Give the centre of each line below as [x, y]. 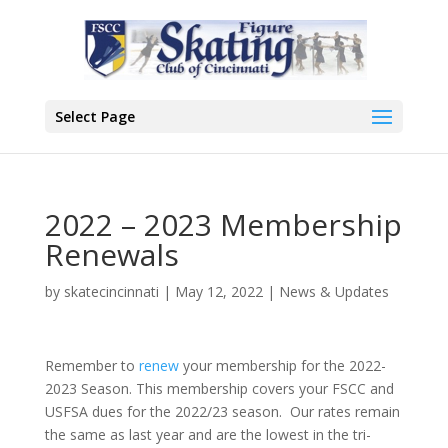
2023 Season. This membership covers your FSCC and [219, 388]
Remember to [91, 365]
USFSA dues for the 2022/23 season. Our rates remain [222, 411]
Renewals [111, 254]
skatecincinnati [111, 291]
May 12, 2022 [218, 291]
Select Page [94, 116]
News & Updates [333, 291]
